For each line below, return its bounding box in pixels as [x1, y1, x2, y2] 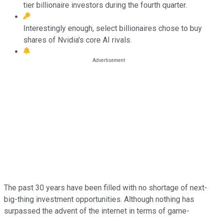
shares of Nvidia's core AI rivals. [23, 35, 132, 45]
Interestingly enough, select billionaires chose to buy [23, 23, 202, 33]
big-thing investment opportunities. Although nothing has [4, 194, 194, 204]
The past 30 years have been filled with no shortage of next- [4, 183, 207, 192]
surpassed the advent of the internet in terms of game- [4, 206, 189, 216]
